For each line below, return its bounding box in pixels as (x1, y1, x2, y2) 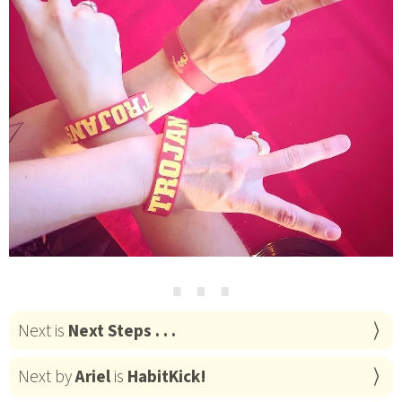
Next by (17, 363, 75, 389)
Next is (17, 318, 68, 344)
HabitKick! (127, 363, 206, 389)
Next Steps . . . (67, 318, 176, 344)
